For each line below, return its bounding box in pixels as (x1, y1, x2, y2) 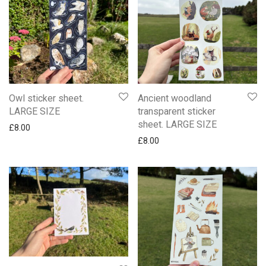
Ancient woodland (138, 93, 211, 104)
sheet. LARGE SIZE (138, 119, 217, 131)
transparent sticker (138, 106, 216, 118)
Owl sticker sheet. (9, 93, 84, 104)
